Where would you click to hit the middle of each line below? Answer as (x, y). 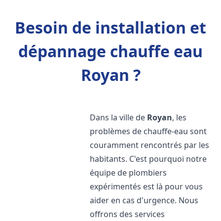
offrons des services (128, 214)
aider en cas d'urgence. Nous (144, 200)
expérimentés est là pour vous (147, 186)
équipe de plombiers (129, 173)
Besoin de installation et (110, 27)
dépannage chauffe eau (110, 51)
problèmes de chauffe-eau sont (148, 131)
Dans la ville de (119, 117)
